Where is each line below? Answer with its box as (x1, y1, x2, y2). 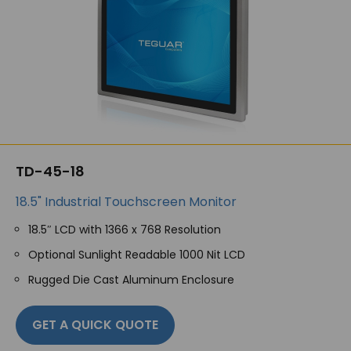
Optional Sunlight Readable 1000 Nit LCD (28, 247, 245, 262)
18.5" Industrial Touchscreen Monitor (16, 193, 237, 211)
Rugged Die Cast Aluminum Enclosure (28, 272, 234, 288)
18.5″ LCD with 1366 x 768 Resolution (28, 222, 221, 237)
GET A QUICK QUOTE (32, 316, 158, 334)
